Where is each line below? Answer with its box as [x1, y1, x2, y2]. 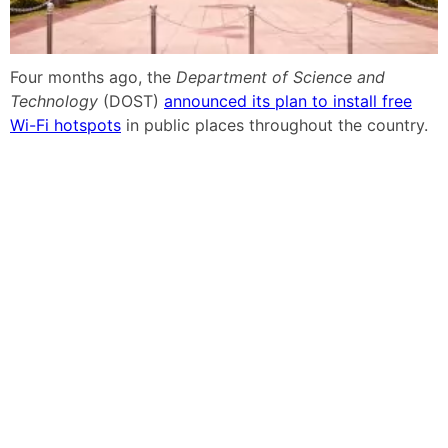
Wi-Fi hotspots [10, 114, 121, 135]
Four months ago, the [10, 66, 176, 87]
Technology [10, 90, 98, 111]
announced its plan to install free [164, 90, 412, 111]
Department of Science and [176, 66, 385, 87]
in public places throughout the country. [121, 114, 428, 135]
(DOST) [98, 90, 164, 111]
